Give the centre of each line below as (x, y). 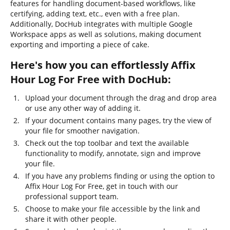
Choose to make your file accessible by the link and (113, 209)
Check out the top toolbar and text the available (107, 143)
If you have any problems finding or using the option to (120, 176)
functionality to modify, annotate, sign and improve (113, 153)
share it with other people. (71, 219)
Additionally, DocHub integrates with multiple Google (101, 24)
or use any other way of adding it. (83, 108)
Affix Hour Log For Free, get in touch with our (102, 186)
